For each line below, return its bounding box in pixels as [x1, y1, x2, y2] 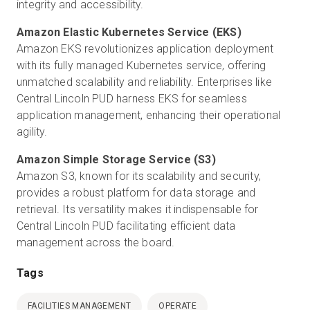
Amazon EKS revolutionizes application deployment [17, 42, 274, 55]
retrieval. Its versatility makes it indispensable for [17, 203, 259, 216]
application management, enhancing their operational [17, 109, 281, 122]
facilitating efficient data [116, 219, 236, 232]
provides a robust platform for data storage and [17, 186, 256, 199]
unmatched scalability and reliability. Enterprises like [17, 75, 273, 89]
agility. [17, 125, 48, 138]
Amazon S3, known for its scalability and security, [17, 170, 262, 183]
